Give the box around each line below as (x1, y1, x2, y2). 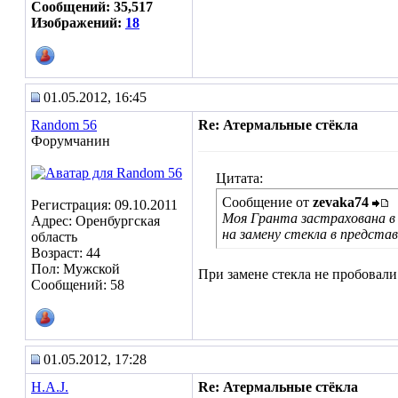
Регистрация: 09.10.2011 (31, 197, 178, 212)
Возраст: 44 (31, 245, 100, 260)
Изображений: (31, 15, 125, 30)
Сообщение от (222, 195, 313, 210)
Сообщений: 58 (31, 277, 124, 292)
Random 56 (31, 117, 97, 132)
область (31, 229, 77, 244)
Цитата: (216, 171, 263, 186)
